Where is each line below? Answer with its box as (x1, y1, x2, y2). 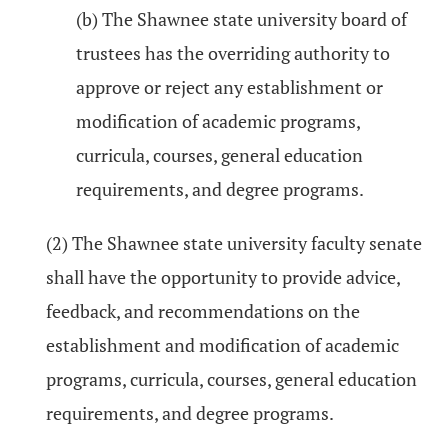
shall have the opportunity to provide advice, (46, 265, 400, 289)
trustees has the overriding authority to (76, 41, 390, 65)
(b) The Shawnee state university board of (76, 7, 407, 31)
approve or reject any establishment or (76, 75, 383, 99)
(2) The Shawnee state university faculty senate (46, 231, 422, 255)
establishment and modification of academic (46, 333, 399, 357)
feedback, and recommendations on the (46, 299, 360, 323)
